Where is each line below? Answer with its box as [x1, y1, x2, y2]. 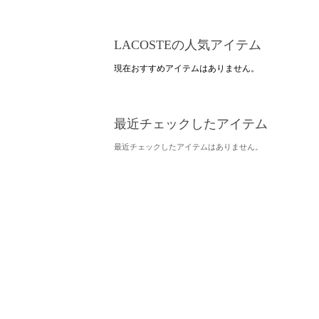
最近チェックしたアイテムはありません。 [114, 142, 263, 151]
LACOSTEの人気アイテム [114, 37, 261, 52]
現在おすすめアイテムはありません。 [114, 63, 259, 73]
